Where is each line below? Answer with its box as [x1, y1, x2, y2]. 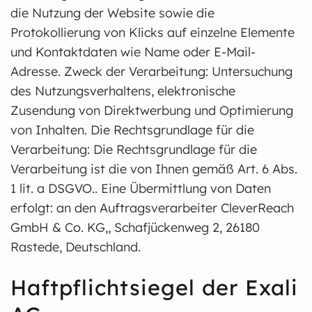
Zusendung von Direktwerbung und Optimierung [10, 102, 293, 118]
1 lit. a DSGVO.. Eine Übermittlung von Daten [10, 180, 271, 196]
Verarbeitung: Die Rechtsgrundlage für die [10, 141, 257, 157]
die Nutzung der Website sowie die [10, 5, 214, 21]
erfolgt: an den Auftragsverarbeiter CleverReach [10, 200, 294, 216]
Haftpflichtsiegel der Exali [10, 274, 298, 301]
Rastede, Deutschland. [10, 239, 141, 255]
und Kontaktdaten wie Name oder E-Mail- [10, 44, 256, 60]
